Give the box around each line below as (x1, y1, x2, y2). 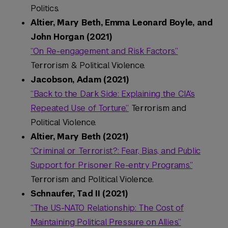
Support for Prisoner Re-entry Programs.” (31, 160, 193, 171)
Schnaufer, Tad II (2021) (31, 188, 128, 199)
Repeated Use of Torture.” (31, 103, 129, 114)
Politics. (31, 3, 60, 14)
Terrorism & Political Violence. (31, 60, 146, 71)
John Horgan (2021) (31, 32, 112, 43)
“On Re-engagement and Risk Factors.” (31, 46, 178, 57)
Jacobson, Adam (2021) (31, 74, 129, 85)
